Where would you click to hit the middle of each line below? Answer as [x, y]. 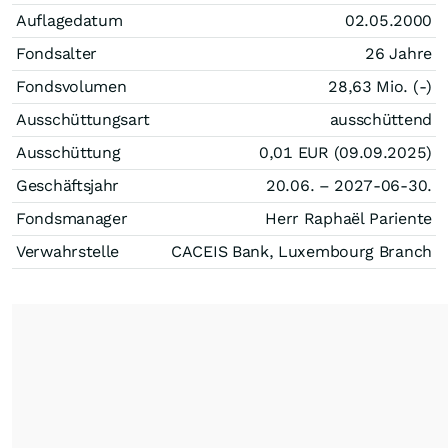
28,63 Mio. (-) [380, 86]
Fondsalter [56, 53]
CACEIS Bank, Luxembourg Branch [301, 251]
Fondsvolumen [71, 86]
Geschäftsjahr [68, 185]
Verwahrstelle [68, 251]
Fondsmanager [72, 218]
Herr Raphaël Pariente [348, 218]
